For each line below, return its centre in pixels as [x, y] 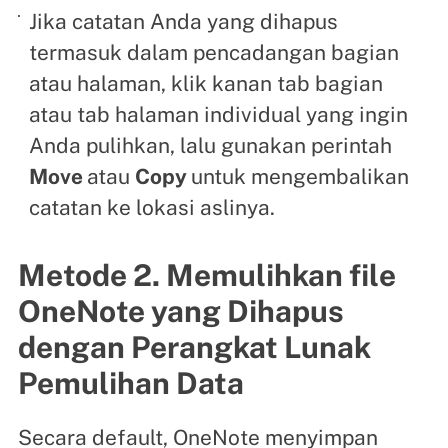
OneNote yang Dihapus [180, 311]
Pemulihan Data [130, 383]
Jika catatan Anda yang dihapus [184, 22]
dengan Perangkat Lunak [194, 347]
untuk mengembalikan [300, 177]
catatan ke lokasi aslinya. [152, 208]
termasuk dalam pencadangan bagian [214, 53]
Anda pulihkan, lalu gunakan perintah [211, 146]
